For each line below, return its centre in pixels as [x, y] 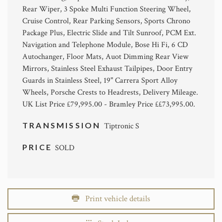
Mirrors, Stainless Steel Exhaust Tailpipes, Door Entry [107, 68]
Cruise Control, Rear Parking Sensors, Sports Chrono [106, 21]
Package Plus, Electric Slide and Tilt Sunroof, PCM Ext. [109, 33]
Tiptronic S [121, 126]
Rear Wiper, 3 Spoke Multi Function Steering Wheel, [107, 9]
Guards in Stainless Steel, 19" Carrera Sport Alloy [100, 80]
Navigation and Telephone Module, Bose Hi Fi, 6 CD [105, 45]
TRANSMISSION [63, 125]
